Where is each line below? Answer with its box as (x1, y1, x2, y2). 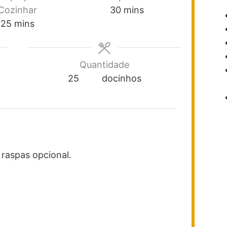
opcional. (32, 149, 71, 160)
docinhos (101, 72, 141, 84)
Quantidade (80, 59, 129, 70)
